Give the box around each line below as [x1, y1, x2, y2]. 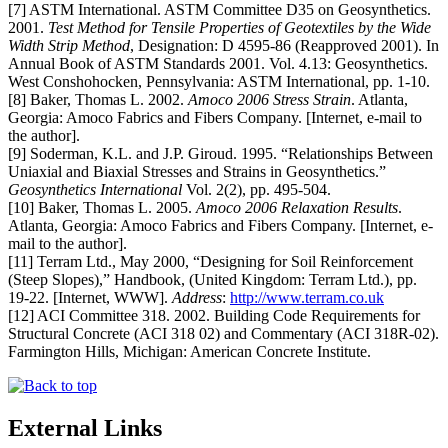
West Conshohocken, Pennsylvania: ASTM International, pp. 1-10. [8, 72, 430, 90]
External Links [8, 414, 162, 441]
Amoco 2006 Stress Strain [188, 90, 351, 108]
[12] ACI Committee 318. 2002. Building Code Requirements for [8, 306, 420, 324]
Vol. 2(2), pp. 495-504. [182, 180, 331, 198]
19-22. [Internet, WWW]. [8, 288, 172, 306]
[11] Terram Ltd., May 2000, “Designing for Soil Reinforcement [8, 252, 413, 270]
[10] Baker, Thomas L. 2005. [8, 198, 196, 216]
